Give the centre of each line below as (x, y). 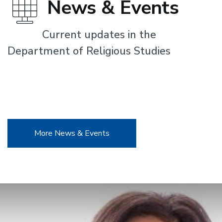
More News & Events (72, 133)
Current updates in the (99, 35)
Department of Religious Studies (89, 51)
